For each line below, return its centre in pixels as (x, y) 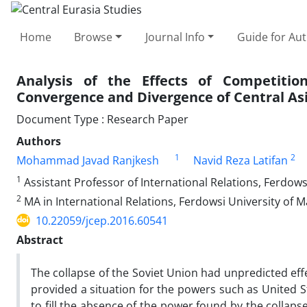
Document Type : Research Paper (102, 119)
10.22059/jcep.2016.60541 (102, 220)
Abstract (40, 240)
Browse (94, 37)
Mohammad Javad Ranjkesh (88, 160)
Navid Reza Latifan (241, 160)
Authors (39, 141)
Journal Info (175, 37)
